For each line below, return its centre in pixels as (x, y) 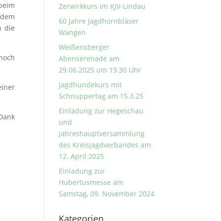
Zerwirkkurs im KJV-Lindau (102, 6)
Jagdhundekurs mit (91, 85)
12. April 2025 (82, 156)
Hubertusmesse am (91, 182)
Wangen (73, 32)
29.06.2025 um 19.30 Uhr (100, 70)
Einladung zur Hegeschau (101, 111)
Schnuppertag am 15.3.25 (101, 96)
